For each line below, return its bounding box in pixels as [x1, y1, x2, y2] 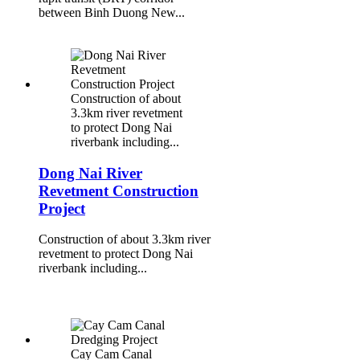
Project [39, 199, 85, 217]
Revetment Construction [39, 182, 198, 199]
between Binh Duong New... [39, 6, 185, 20]
